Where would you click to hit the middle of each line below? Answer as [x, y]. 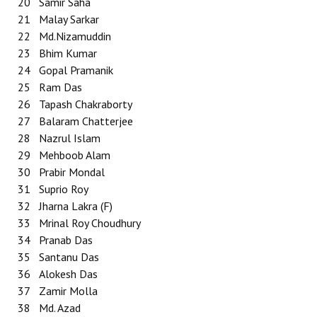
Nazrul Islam [70, 138]
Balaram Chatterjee [86, 121]
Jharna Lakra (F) [76, 206]
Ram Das [60, 87]
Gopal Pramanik [76, 70]
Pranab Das [66, 240]
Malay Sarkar [69, 19]
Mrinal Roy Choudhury [90, 223]
